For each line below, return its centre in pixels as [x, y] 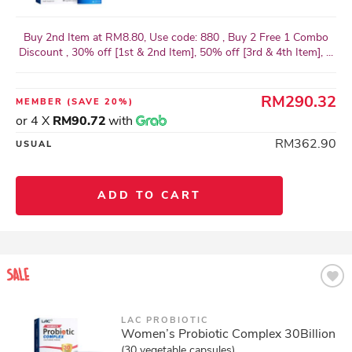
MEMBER [41, 102]
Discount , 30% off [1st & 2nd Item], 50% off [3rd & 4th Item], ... [176, 52]
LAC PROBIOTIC [165, 320]
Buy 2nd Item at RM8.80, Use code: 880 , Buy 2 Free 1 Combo [176, 37]
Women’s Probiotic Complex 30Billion [228, 334]
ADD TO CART [149, 195]
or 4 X [34, 121]
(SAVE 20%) [100, 102]
